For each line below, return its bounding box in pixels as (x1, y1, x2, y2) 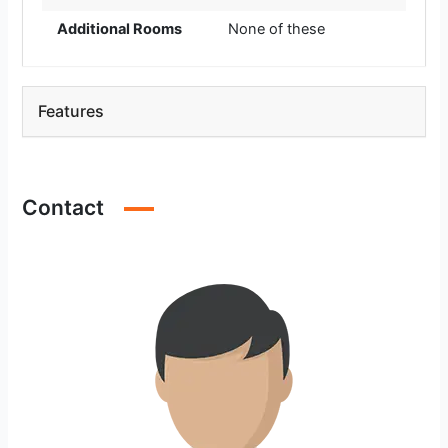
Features (38, 101, 105, 122)
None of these (228, 20, 325, 38)
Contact (22, 195, 105, 221)
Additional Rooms (56, 20, 182, 38)
